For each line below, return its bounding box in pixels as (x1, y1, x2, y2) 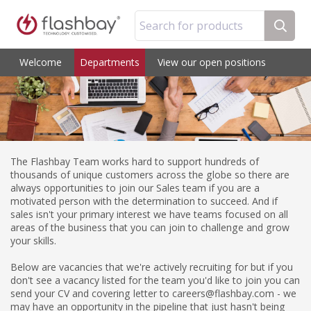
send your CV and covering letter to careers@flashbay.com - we (10, 287, 296, 301)
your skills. (10, 234, 56, 248)
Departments (80, 56, 140, 69)
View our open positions (158, 56, 266, 69)
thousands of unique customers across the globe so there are (10, 168, 289, 182)
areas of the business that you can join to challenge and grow (10, 221, 289, 235)
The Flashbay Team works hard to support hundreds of (10, 155, 259, 169)
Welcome (19, 56, 62, 69)
